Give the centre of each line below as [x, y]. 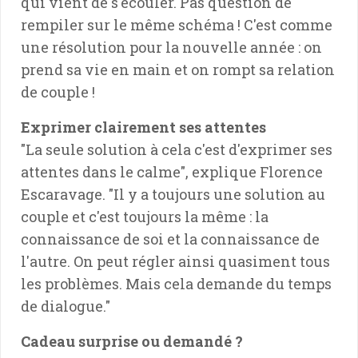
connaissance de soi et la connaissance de [170, 239]
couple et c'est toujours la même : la [145, 216]
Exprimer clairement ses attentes [143, 127]
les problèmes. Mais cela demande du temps [176, 283]
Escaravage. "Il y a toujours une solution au [173, 194]
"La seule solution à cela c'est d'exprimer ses [177, 149]
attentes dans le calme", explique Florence [172, 171]
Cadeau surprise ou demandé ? [132, 341]
